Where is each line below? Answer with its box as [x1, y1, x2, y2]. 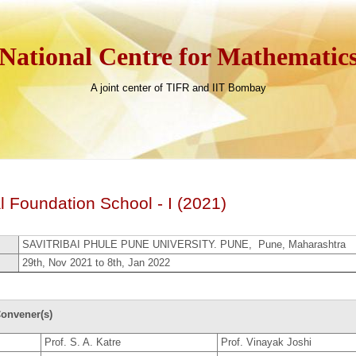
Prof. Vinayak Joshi [221, 336, 312, 349]
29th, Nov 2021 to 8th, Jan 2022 [22, 256, 171, 269]
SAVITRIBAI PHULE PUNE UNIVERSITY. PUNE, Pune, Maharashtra [22, 238, 346, 250]
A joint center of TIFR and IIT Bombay [90, 82, 266, 94]
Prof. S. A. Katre [44, 336, 122, 349]
